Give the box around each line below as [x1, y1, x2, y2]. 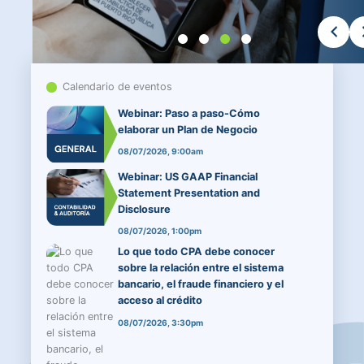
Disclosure [117, 202, 171, 215]
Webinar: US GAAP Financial [117, 170, 258, 183]
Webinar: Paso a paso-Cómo [117, 107, 260, 120]
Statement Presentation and [117, 186, 260, 199]
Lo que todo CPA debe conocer [117, 245, 275, 258]
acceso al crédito [117, 294, 202, 307]
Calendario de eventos [62, 80, 172, 93]
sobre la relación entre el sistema [117, 262, 284, 275]
